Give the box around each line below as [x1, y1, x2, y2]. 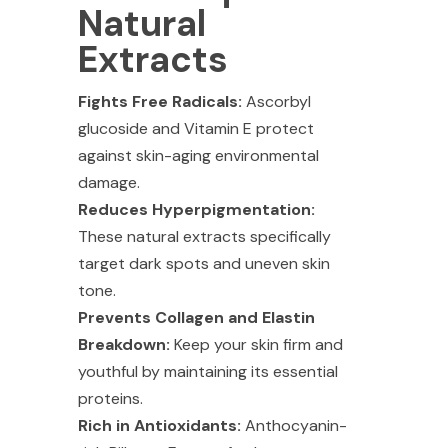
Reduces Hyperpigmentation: [77, 198, 315, 220]
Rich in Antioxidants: [77, 414, 241, 436]
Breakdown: [77, 333, 170, 355]
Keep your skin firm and [169, 333, 343, 355]
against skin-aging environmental [77, 144, 319, 166]
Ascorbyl [241, 90, 311, 112]
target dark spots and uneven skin [77, 252, 330, 274]
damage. [77, 171, 140, 193]
